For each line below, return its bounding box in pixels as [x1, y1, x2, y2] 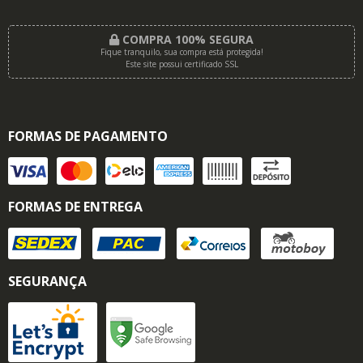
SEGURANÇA [8, 271, 87, 290]
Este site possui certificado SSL [125, 58, 238, 70]
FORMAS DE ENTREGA [8, 197, 143, 216]
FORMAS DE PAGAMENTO [8, 126, 168, 145]
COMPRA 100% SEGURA [119, 31, 254, 47]
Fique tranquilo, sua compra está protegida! [100, 45, 263, 58]
